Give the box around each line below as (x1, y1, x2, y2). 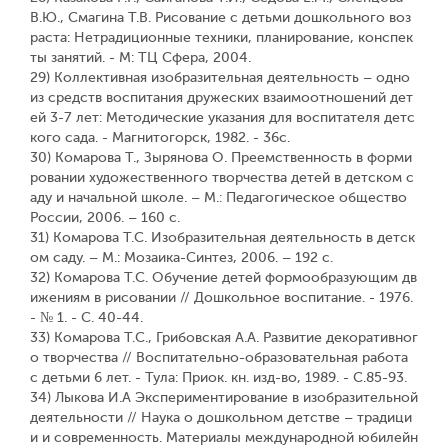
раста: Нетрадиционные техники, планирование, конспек (30, 30, 413, 45)
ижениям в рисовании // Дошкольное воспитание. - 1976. (30, 290, 413, 305)
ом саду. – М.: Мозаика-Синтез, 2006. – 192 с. (30, 250, 333, 265)
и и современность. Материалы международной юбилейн (30, 430, 418, 445)
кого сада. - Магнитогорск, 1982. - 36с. (30, 130, 290, 145)
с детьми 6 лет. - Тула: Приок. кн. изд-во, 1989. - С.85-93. (30, 370, 407, 385)
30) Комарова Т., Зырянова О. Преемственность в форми (30, 150, 412, 165)
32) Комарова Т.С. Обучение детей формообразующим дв (30, 270, 417, 285)
